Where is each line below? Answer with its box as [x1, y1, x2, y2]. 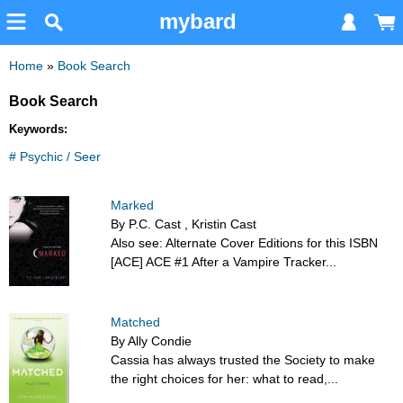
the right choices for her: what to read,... [111, 372, 339, 387]
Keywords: [9, 122, 67, 137]
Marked [111, 198, 155, 213]
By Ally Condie [111, 334, 193, 349]
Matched [111, 315, 161, 330]
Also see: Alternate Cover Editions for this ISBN [111, 236, 379, 251]
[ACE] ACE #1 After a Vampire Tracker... [111, 255, 337, 270]
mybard [158, 9, 237, 33]
